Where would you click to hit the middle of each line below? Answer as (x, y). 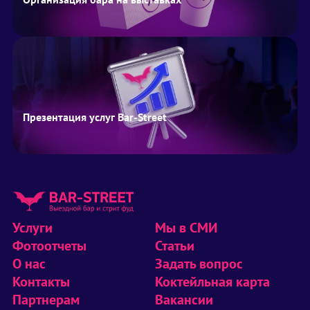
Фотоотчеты (49, 246)
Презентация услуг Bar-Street (95, 117)
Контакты (41, 282)
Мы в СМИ (186, 228)
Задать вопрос (199, 264)
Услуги (33, 228)
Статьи (175, 246)
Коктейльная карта (212, 282)
